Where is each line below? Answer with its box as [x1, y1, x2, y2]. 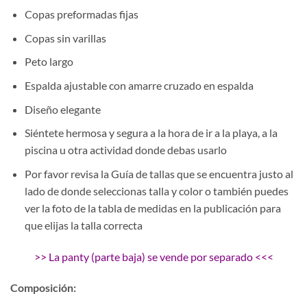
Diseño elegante [24, 102, 101, 116]
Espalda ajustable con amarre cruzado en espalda [24, 78, 254, 92]
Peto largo [24, 55, 73, 69]
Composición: [10, 281, 76, 295]
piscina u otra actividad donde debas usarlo [24, 143, 227, 157]
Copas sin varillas [24, 31, 106, 45]
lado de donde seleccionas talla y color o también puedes [24, 184, 288, 197]
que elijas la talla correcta [24, 218, 143, 232]
